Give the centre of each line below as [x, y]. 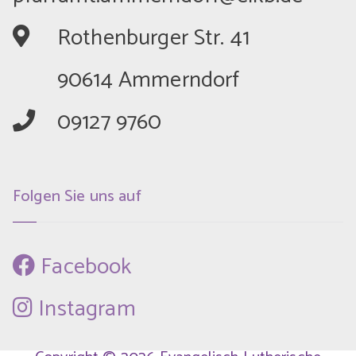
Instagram [84, 309]
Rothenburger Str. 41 [154, 38]
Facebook [83, 267]
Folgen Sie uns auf [77, 196]
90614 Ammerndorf [149, 80]
